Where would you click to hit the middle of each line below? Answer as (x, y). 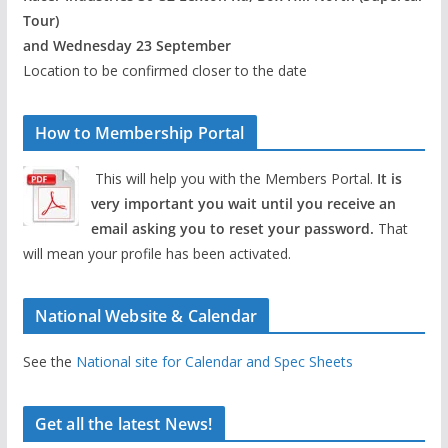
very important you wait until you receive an (243, 203)
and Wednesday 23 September (126, 45)
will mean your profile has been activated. (156, 253)
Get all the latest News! (123, 423)
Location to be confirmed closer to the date (164, 70)
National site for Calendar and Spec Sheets (214, 361)
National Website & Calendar (146, 315)
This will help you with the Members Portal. (235, 178)
